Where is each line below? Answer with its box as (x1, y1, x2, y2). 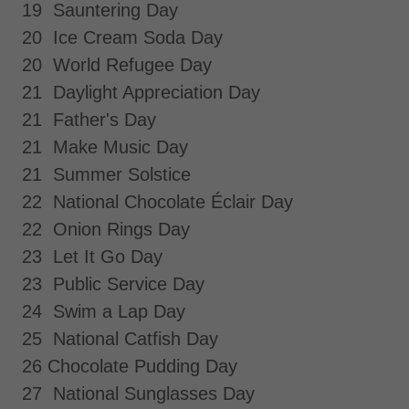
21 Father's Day (22, 109, 156, 130)
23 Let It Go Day (22, 246, 163, 267)
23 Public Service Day (22, 273, 204, 294)
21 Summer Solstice (22, 163, 191, 184)
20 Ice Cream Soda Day (22, 26, 223, 47)
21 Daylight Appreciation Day (22, 81, 260, 102)
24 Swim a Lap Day (22, 300, 185, 321)
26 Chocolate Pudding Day (22, 355, 237, 376)
